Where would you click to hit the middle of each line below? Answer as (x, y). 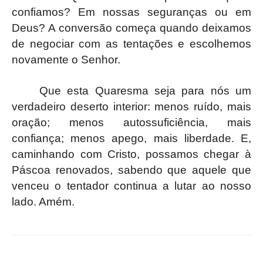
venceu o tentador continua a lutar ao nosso (131, 186)
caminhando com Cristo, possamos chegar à (131, 154)
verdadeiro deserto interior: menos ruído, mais (131, 106)
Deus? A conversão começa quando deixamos (131, 28)
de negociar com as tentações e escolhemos (131, 43)
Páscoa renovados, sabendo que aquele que (131, 170)
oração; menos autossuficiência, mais (131, 122)
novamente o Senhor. (66, 59)
